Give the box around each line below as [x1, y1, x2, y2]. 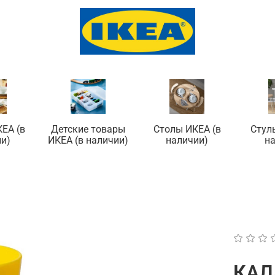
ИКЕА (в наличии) [48, 134, 128, 147]
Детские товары [51, 123, 125, 136]
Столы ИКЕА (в [153, 123, 221, 136]
